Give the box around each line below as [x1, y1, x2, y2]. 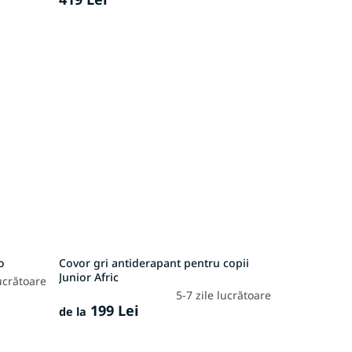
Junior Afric [58, 269, 119, 285]
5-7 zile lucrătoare [175, 288, 271, 303]
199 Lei [86, 301, 138, 321]
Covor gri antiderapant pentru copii [58, 255, 249, 271]
